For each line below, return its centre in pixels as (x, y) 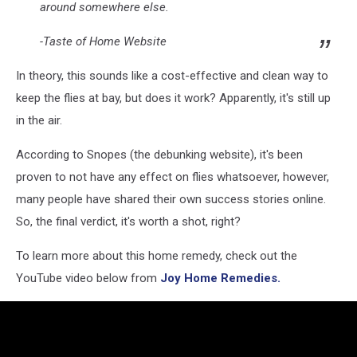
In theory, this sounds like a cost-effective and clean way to (172, 76)
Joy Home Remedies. (220, 278)
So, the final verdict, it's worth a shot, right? (128, 222)
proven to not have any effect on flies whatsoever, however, (173, 177)
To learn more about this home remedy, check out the (157, 256)
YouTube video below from (88, 278)
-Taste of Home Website (103, 41)
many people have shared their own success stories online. (171, 199)
